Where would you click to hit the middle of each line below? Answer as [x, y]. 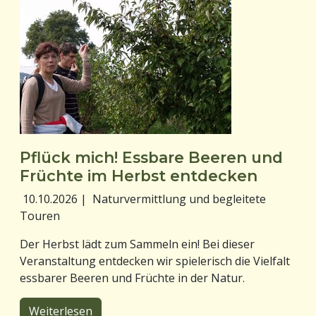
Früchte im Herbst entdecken [139, 175]
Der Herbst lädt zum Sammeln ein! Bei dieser [137, 244]
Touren [40, 215]
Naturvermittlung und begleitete [179, 199]
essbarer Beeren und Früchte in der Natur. [132, 278]
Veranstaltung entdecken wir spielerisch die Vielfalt [155, 261]
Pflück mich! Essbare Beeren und [151, 157]
